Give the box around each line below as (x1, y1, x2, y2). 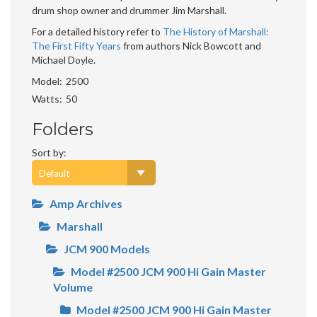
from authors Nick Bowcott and (121, 39, 261, 52)
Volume (53, 279, 93, 294)
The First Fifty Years (32, 39, 121, 52)
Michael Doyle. (32, 53, 96, 66)
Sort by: (32, 146, 67, 158)
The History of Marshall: (163, 25, 269, 38)
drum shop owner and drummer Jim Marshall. (32, 4, 226, 16)
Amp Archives (50, 196, 122, 210)
